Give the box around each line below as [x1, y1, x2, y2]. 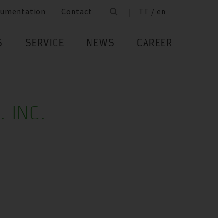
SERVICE [25, 39, 64, 49]
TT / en [139, 6, 166, 17]
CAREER [137, 39, 172, 49]
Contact [61, 6, 92, 17]
